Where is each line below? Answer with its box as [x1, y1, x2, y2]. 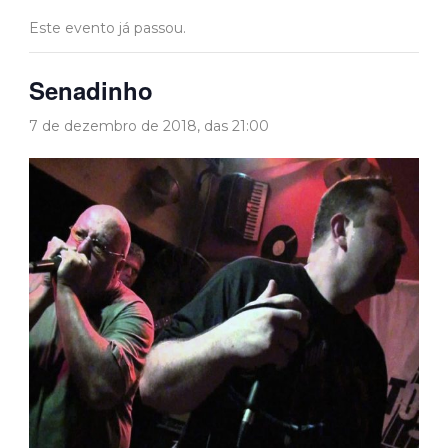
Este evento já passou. [29, 19, 186, 38]
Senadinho [29, 73, 153, 108]
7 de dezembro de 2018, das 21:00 [29, 117, 269, 136]
